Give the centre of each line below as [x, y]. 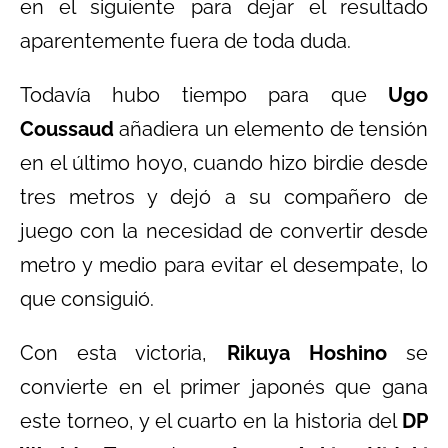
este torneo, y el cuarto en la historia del [211, 420]
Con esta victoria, [123, 352]
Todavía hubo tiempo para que [204, 94]
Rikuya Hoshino [306, 352]
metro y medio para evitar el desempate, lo [224, 264]
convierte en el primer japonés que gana [224, 386]
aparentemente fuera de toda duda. [185, 40]
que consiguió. [87, 298]
